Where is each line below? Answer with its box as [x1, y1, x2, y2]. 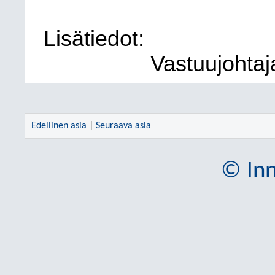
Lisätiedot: [44, 26, 144, 51]
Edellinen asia [31, 121, 87, 131]
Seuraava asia [96, 121, 151, 131]
